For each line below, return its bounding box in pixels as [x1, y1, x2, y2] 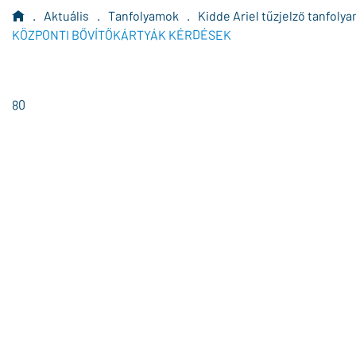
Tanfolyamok [108, 8, 179, 23]
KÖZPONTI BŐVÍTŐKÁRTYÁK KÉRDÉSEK [12, 27, 231, 42]
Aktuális [44, 8, 89, 23]
